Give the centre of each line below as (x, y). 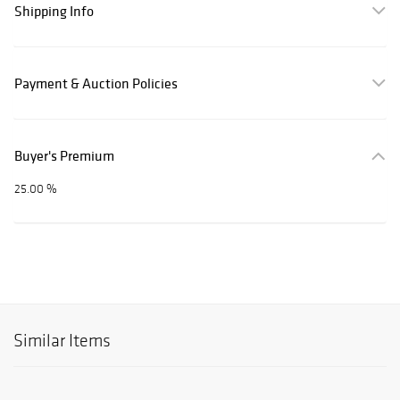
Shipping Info (54, 11)
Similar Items (62, 341)
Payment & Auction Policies (96, 83)
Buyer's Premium (64, 156)
